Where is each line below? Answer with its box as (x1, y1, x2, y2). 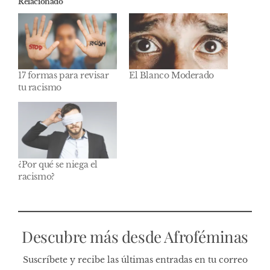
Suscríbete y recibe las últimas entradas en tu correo (22, 254, 248, 265)
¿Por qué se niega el (18, 159, 98, 170)
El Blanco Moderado (129, 70, 214, 81)
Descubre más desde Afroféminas (22, 225, 248, 247)
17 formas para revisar (18, 70, 109, 81)
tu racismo (18, 82, 61, 93)
